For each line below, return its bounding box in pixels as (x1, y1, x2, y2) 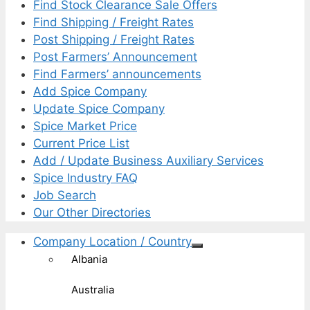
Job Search (33, 188, 96, 203)
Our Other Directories (33, 206, 151, 220)
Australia (71, 283, 114, 297)
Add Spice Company (33, 84, 147, 99)
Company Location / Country (33, 235, 192, 249)
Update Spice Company (33, 102, 165, 116)
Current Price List (33, 136, 129, 151)
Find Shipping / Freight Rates (33, 15, 194, 30)
